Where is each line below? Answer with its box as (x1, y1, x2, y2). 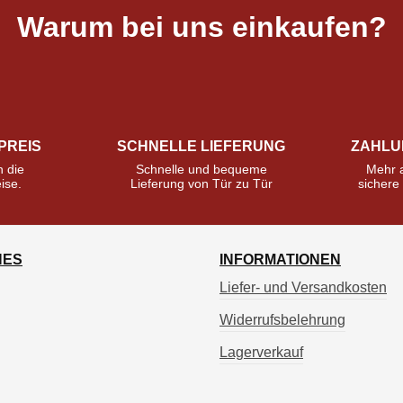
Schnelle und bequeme (135, 162, 267, 177)
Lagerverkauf (219, 345, 303, 361)
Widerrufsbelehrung (219, 312, 345, 328)
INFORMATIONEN (219, 252, 341, 268)
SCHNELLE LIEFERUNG (117, 139, 286, 155)
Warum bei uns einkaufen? (16, 11, 387, 44)
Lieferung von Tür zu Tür (130, 176, 273, 192)
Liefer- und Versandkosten (219, 280, 387, 296)
